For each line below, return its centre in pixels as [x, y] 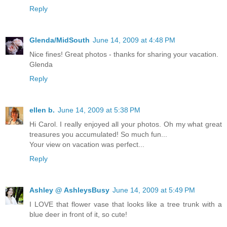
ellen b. [42, 110]
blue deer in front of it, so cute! [78, 215]
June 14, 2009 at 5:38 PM [99, 110]
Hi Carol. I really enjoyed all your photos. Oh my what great [126, 124]
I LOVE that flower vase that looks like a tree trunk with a [126, 204]
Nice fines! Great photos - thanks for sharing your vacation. [124, 54]
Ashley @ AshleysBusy [69, 190]
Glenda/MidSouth [60, 40]
